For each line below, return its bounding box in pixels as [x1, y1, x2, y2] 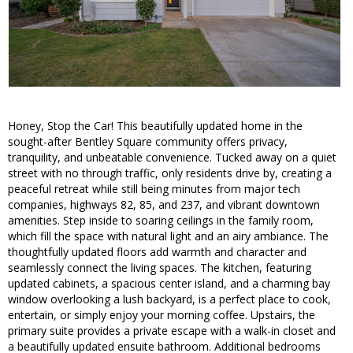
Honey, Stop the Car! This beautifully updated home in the [8, 118, 303, 134]
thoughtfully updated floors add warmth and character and [8, 244, 307, 260]
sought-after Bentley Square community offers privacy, [8, 134, 288, 150]
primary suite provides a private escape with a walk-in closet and [8, 323, 336, 339]
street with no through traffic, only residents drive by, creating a [8, 165, 332, 181]
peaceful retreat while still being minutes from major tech [8, 181, 300, 197]
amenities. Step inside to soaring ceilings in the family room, [8, 213, 314, 229]
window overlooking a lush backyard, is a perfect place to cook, [8, 292, 331, 307]
